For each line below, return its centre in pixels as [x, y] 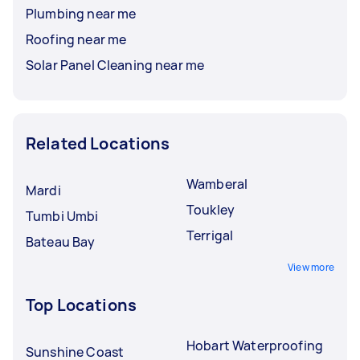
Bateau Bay [61, 241]
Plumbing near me [81, 13]
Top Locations [81, 305]
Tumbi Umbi [62, 216]
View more [311, 267]
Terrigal [210, 235]
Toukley [211, 209]
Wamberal [217, 184]
